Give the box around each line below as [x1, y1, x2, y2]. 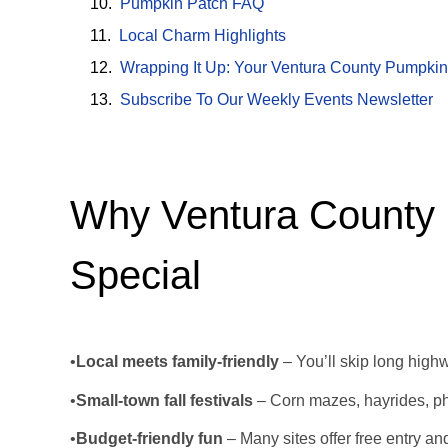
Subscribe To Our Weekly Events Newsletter [120, 91, 433, 109]
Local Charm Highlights [119, 27, 286, 45]
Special [70, 253, 201, 298]
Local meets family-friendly [76, 353, 279, 371]
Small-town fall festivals [76, 391, 253, 409]
